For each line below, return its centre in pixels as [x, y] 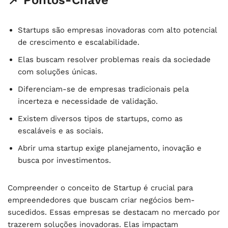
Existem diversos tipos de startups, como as [100, 118]
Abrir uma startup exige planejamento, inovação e [110, 148]
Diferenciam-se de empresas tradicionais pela [103, 89]
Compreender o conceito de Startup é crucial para [100, 188]
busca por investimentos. [64, 160]
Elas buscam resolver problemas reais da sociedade [114, 59]
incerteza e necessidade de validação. [88, 101]
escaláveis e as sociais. [61, 131]
